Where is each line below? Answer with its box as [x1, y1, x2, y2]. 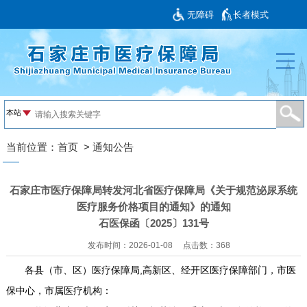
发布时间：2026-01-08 [87, 241, 173, 251]
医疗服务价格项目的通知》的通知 [76, 200, 231, 212]
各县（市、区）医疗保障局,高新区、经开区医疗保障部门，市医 [25, 265, 297, 275]
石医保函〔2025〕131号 [98, 217, 209, 229]
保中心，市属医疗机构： [5, 285, 112, 296]
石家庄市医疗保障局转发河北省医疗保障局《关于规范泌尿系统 [10, 184, 297, 196]
